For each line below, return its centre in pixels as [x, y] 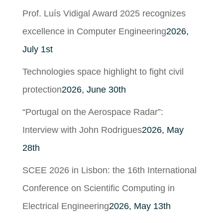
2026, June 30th [94, 89]
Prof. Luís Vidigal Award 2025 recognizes [104, 13]
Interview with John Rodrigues [82, 130]
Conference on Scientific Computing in [98, 188]
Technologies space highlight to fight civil [103, 71]
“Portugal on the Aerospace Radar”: [93, 112]
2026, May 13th [140, 206]
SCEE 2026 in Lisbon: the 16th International [109, 170]
